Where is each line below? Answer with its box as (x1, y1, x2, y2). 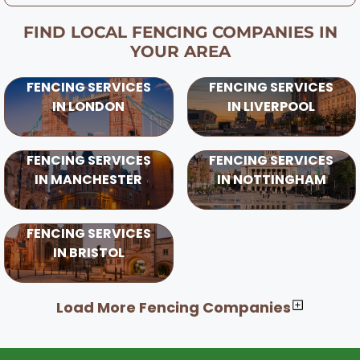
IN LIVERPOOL (227, 96, 316, 116)
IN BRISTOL (52, 243, 125, 262)
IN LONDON (52, 96, 125, 116)
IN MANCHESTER (35, 170, 143, 189)
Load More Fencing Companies (55, 297, 291, 317)
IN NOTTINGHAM (216, 170, 326, 189)
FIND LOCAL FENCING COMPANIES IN (22, 22, 337, 42)
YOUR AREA (129, 41, 231, 61)
